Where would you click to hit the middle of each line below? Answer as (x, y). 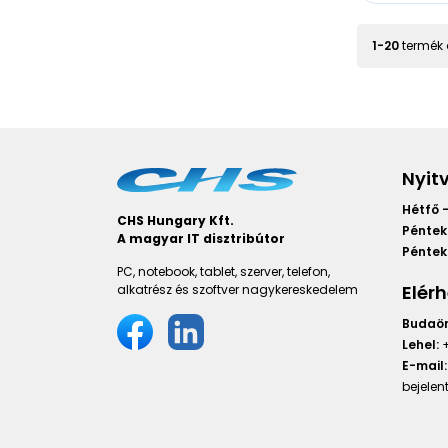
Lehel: (420, 344)
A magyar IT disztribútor (201, 239)
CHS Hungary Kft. (175, 221)
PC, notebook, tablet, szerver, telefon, (223, 272)
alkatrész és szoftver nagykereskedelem (237, 290)
